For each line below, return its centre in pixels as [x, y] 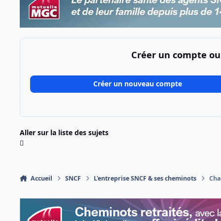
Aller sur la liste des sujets [64, 132]
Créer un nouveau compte [137, 84]
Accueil [41, 178]
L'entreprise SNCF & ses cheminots [145, 178]
